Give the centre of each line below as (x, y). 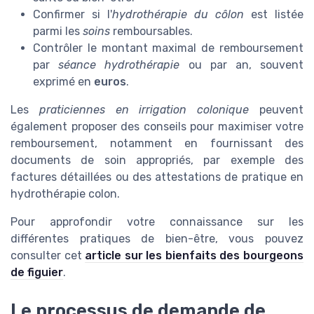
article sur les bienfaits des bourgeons (194, 256)
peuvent (277, 110)
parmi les (58, 32)
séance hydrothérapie (119, 65)
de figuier (37, 273)
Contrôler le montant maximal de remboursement (168, 48)
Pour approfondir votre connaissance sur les (157, 222)
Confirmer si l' (73, 15)
